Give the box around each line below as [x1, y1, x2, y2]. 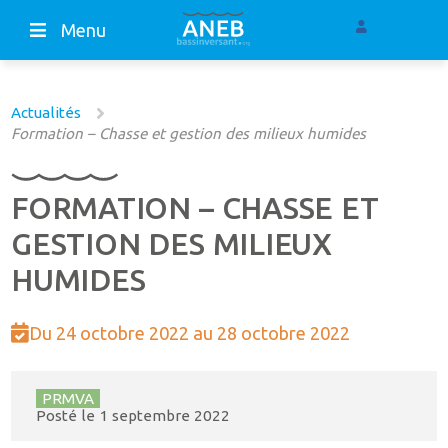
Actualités [11, 104, 82, 122]
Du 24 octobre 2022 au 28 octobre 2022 [29, 323, 351, 344]
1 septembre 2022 [98, 406, 230, 424]
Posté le [35, 406, 99, 424]
